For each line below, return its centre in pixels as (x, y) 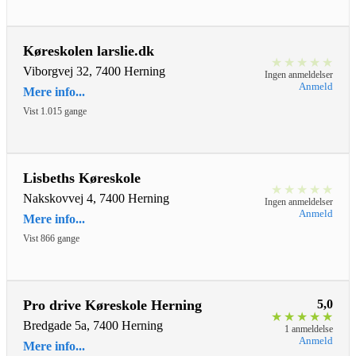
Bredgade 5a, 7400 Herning (93, 326)
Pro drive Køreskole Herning (112, 306)
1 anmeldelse (309, 329)
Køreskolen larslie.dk (89, 51)
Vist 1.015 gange (55, 112)
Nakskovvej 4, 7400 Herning (96, 199)
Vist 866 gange (51, 239)
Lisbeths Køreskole (82, 178)
